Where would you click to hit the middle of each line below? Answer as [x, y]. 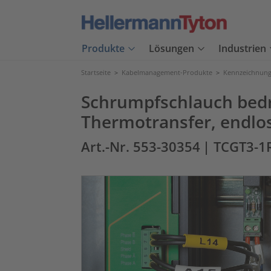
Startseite [96, 72]
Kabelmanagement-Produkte [167, 72]
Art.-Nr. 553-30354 [141, 147]
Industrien [242, 49]
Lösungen [171, 49]
